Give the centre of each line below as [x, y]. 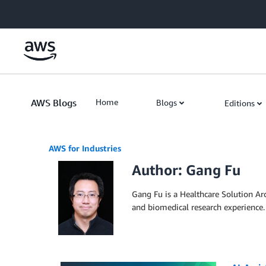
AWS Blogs [54, 103]
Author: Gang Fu [186, 170]
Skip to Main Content [45, 12]
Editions [240, 103]
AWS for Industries [85, 148]
